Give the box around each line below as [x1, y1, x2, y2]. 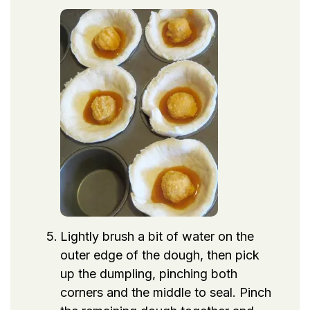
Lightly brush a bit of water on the [60, 228, 254, 244]
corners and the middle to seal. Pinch [60, 284, 271, 300]
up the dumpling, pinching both [60, 266, 237, 281]
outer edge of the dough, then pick [60, 247, 259, 262]
